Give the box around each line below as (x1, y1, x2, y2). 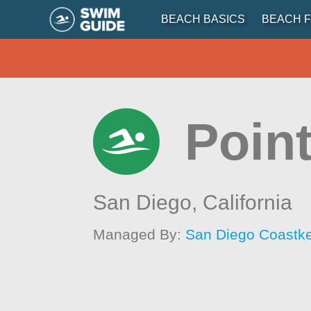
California (203, 191, 293, 214)
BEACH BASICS (160, 13, 245, 25)
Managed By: (93, 226, 186, 242)
